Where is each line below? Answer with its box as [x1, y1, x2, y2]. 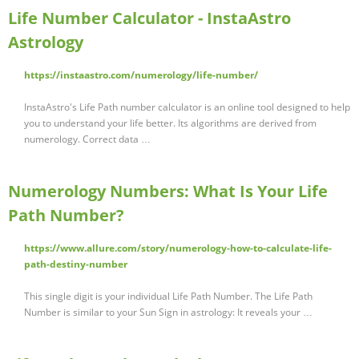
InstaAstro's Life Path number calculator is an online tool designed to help [24, 100, 350, 115]
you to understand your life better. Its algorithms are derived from [24, 116, 317, 131]
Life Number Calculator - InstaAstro [8, 7, 291, 30]
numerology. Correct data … [24, 132, 151, 147]
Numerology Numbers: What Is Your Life [8, 180, 328, 203]
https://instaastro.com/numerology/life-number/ [24, 68, 258, 83]
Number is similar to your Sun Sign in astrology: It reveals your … [24, 305, 313, 320]
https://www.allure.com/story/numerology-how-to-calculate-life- [24, 241, 332, 256]
